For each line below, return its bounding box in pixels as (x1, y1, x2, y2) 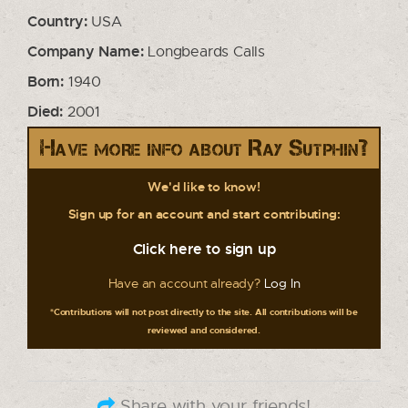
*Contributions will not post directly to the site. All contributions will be (50, 306, 358, 317)
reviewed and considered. (147, 324, 261, 335)
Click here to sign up (132, 240, 276, 258)
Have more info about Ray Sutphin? (40, 135, 368, 161)
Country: (27, 12, 87, 30)
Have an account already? (107, 275, 264, 291)
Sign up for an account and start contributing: (67, 206, 341, 221)
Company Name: (27, 42, 144, 60)
